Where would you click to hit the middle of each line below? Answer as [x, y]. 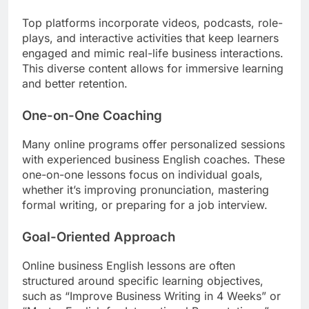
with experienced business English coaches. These [153, 159]
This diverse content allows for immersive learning [153, 69]
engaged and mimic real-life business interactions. [153, 53]
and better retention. [75, 84]
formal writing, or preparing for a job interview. [145, 205]
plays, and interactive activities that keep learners [150, 38]
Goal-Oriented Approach [99, 237]
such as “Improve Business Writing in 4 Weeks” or [151, 296]
